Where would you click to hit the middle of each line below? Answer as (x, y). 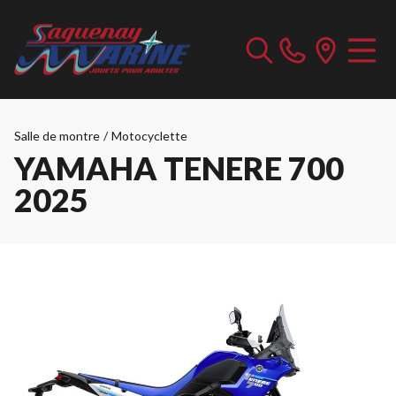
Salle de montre (57, 136)
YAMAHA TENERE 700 (179, 168)
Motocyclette (149, 136)
